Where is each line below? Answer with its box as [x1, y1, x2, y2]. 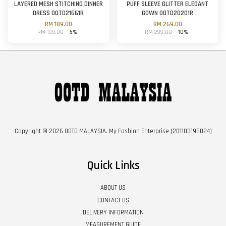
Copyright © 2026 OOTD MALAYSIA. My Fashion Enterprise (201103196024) [14, 127, 212, 136]
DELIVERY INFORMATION [82, 208, 144, 216]
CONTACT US [97, 196, 129, 204]
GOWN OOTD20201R [142, 9, 194, 18]
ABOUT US [100, 184, 126, 192]
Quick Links [86, 158, 140, 174]
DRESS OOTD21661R [33, 9, 84, 18]
